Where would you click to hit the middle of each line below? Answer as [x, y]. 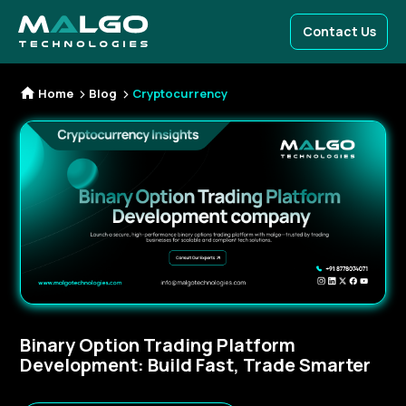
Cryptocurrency [180, 93]
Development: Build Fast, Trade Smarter [195, 365]
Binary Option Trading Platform [158, 345]
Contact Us [339, 31]
